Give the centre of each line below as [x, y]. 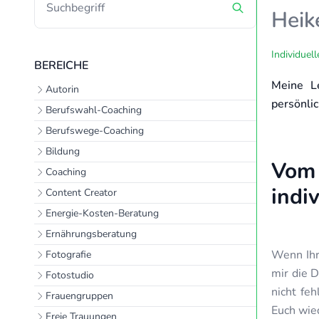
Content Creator [81, 193]
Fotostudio [70, 275]
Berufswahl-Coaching [94, 110]
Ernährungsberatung [91, 234]
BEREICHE [61, 66]
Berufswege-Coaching [95, 131]
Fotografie [68, 255]
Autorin [62, 89]
